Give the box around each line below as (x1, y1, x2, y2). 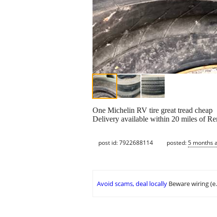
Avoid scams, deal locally (97, 179, 167, 188)
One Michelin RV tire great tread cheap (93, 106, 213, 115)
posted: (167, 138, 188, 147)
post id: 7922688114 (98, 138, 153, 147)
